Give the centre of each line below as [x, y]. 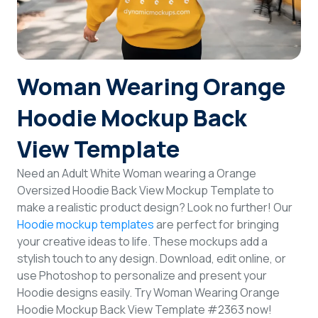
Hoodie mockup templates [86, 224]
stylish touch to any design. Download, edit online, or [152, 258]
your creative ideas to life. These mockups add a [142, 241]
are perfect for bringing [216, 224]
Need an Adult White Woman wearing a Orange [137, 173]
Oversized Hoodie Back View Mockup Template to [146, 190]
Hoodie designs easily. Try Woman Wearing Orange [148, 292]
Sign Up [159, 64]
